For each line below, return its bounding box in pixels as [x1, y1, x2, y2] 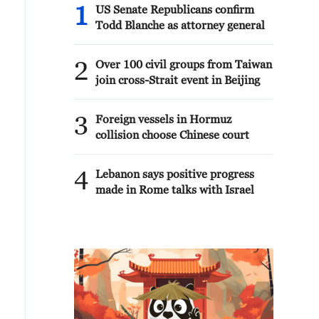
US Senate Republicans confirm [95, 3, 254, 16]
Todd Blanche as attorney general [95, 19, 265, 31]
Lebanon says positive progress [95, 167, 254, 180]
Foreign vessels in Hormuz [95, 113, 231, 125]
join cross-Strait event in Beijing [95, 73, 260, 86]
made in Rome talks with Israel [95, 183, 254, 196]
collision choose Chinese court [95, 128, 249, 141]
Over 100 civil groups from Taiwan [95, 58, 272, 70]
